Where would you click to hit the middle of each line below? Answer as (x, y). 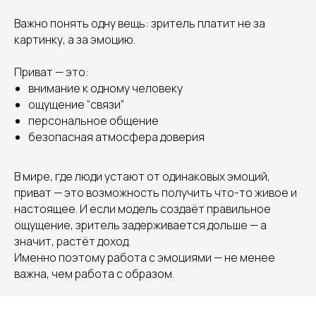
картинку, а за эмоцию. (75, 39)
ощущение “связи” (76, 104)
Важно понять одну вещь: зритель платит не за (140, 23)
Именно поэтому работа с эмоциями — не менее (145, 257)
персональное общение (93, 121)
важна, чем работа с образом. (94, 274)
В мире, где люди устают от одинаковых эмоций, (142, 176)
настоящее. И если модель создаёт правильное (142, 209)
